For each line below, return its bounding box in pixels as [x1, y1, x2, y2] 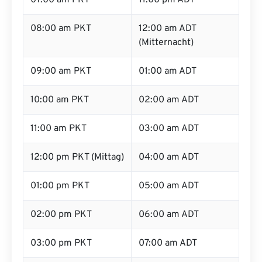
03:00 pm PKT [30, 237, 92, 249]
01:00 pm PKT [30, 180, 89, 192]
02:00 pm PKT [30, 209, 92, 220]
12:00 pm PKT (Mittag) [30, 151, 124, 163]
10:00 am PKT [30, 94, 89, 106]
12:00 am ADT [139, 23, 196, 35]
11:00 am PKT [30, 123, 87, 135]
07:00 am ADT [139, 237, 197, 249]
